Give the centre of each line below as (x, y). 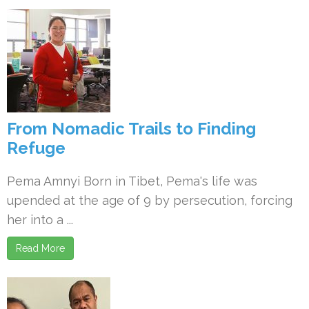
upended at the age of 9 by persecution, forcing (150, 200)
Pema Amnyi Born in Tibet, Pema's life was (132, 181)
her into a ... (40, 220)
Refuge (36, 148)
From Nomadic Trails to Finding (131, 129)
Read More (40, 248)
